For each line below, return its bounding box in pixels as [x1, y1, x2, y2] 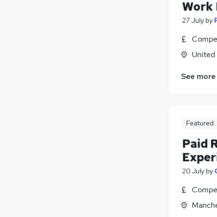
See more [181, 71, 216, 81]
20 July [182, 166, 204, 175]
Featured [186, 118, 214, 127]
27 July [182, 15, 204, 25]
